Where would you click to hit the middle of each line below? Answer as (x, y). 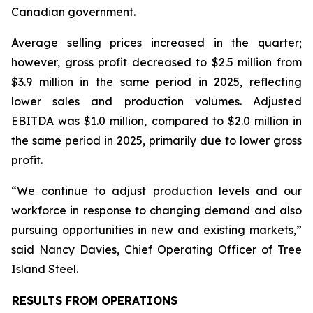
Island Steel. (45, 269)
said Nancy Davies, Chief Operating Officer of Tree (156, 249)
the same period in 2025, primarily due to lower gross (156, 140)
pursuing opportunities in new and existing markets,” (156, 230)
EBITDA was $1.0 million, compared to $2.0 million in (156, 121)
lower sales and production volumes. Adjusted (156, 101)
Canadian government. (73, 12)
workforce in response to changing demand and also (156, 210)
